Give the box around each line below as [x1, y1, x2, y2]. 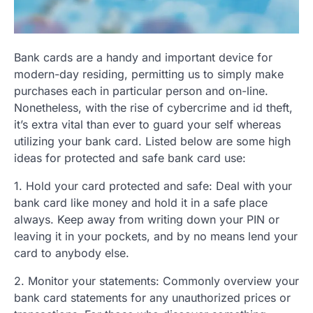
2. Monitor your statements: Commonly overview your [14, 273, 299, 288]
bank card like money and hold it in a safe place [14, 195, 268, 210]
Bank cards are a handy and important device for [14, 50, 272, 64]
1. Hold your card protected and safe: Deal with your [14, 178, 292, 193]
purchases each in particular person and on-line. [14, 83, 268, 98]
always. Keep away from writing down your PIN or [14, 212, 279, 226]
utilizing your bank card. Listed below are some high [14, 133, 291, 148]
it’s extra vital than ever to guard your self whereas [14, 117, 281, 131]
